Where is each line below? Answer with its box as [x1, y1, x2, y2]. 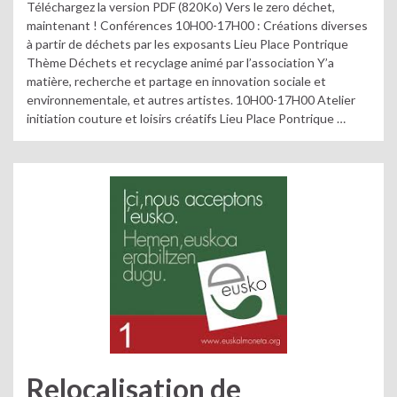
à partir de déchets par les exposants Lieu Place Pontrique [27, 35, 348, 51]
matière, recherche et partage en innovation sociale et [27, 73, 326, 89]
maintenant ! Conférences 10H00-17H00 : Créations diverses [27, 17, 368, 33]
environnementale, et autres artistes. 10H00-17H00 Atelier [27, 91, 355, 107]
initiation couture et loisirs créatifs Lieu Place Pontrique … [27, 110, 346, 126]
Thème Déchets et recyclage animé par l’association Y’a [27, 54, 334, 70]
